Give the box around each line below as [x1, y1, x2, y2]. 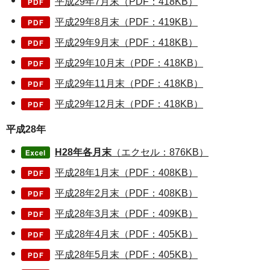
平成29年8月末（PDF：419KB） [55, 17, 198, 28]
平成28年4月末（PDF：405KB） [55, 228, 198, 239]
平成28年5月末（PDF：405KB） [55, 249, 198, 260]
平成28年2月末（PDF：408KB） [55, 187, 198, 198]
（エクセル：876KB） [111, 146, 209, 157]
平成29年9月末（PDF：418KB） [55, 37, 198, 48]
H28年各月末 [55, 146, 111, 157]
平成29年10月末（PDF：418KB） [55, 58, 203, 69]
